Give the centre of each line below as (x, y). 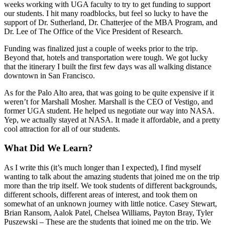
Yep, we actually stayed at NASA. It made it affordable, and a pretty (112, 120)
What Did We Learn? (48, 148)
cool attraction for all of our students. (62, 129)
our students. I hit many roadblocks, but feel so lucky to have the (106, 13)
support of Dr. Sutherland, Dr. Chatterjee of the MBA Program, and (111, 22)
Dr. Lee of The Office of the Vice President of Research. (93, 31)
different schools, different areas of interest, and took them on (101, 194)
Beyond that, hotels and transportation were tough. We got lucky (106, 57)
